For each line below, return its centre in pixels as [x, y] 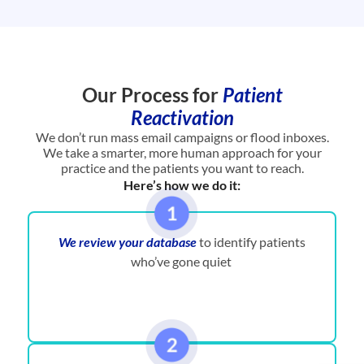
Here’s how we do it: [182, 185]
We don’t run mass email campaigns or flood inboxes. [182, 137]
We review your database [128, 242]
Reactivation [182, 118]
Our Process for [152, 95]
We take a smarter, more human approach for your [182, 153]
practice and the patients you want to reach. [182, 168]
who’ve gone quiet [182, 262]
